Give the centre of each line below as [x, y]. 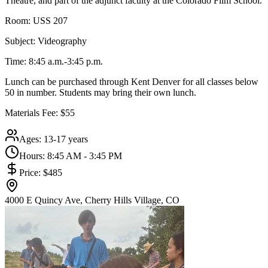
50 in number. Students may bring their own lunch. [100, 92]
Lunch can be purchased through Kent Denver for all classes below [132, 81]
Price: [31, 172]
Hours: [33, 156]
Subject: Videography [46, 41]
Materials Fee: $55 [40, 112]
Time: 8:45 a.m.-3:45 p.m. [54, 61]
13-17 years [66, 139]
